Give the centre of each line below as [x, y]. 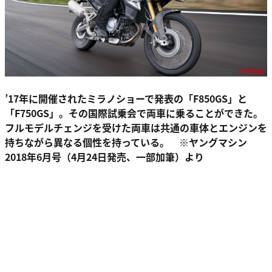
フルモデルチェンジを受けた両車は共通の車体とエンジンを [136, 128]
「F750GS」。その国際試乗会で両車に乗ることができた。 [134, 113]
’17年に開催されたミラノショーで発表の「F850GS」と [126, 99]
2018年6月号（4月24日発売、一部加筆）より [104, 157]
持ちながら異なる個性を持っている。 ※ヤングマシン [126, 142]
